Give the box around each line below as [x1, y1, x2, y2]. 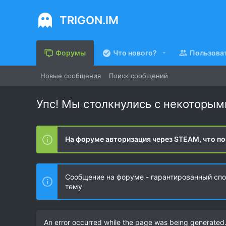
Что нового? [113, 48, 157, 57]
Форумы [55, 48, 86, 57]
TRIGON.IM [60, 14, 119, 27]
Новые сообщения [40, 72, 101, 80]
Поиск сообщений [109, 72, 168, 80]
